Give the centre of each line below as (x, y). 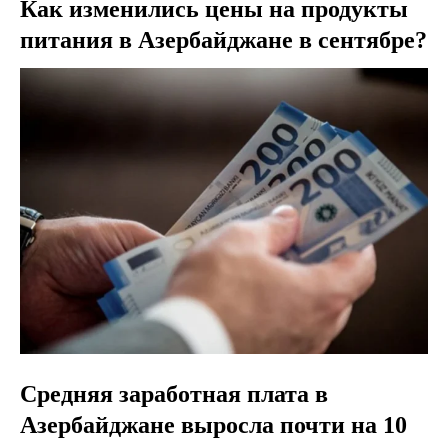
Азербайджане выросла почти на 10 (213, 424)
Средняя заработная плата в (174, 393)
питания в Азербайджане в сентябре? (223, 40)
